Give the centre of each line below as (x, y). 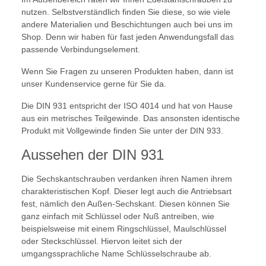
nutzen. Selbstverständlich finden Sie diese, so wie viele (126, 12)
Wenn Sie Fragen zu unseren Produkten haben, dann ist (127, 72)
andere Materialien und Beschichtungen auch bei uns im (127, 25)
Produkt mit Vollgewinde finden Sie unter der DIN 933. (122, 131)
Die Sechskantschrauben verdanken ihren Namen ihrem (127, 179)
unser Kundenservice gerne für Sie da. (94, 84)
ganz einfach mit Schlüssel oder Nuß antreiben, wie (118, 216)
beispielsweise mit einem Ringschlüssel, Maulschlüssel (124, 229)
